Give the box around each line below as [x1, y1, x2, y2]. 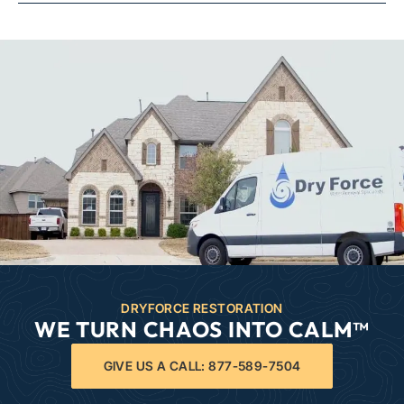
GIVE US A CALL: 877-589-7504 [103, 357, 301, 373]
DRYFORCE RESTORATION [121, 299, 283, 316]
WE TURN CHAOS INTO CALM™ [33, 315, 371, 343]
